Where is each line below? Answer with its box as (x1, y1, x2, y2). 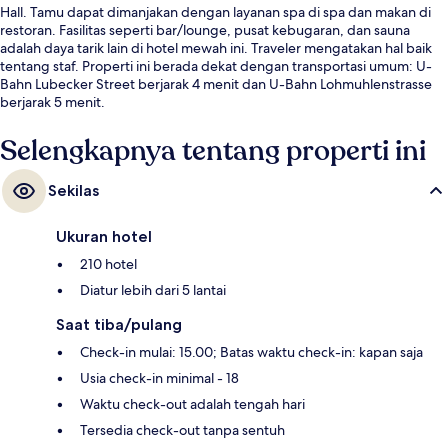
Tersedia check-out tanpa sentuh (80, 420, 285, 439)
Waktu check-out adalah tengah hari (80, 394, 305, 413)
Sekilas (48, 180, 99, 200)
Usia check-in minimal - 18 (80, 368, 239, 387)
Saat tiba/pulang (56, 314, 182, 334)
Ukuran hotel (56, 226, 152, 246)
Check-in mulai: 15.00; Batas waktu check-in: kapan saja (80, 342, 423, 361)
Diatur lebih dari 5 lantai (80, 280, 226, 299)
